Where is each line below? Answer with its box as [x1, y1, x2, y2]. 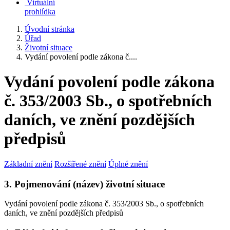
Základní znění [4, 159, 52, 168]
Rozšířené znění [54, 159, 106, 168]
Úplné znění [108, 159, 148, 168]
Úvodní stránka [25, 25, 74, 33]
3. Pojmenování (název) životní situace [4, 178, 165, 189]
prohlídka [25, 7, 55, 16]
